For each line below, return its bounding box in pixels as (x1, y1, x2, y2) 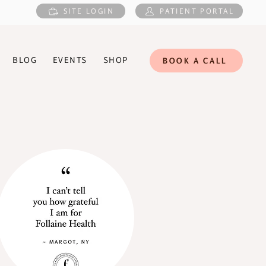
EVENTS (52, 54, 87, 65)
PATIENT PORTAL (160, 7, 235, 15)
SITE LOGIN (64, 7, 114, 15)
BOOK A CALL (163, 56, 227, 65)
